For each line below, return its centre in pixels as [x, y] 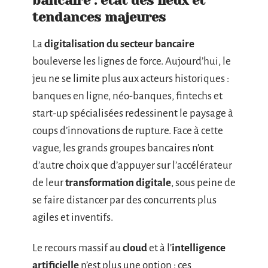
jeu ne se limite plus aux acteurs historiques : [131, 78]
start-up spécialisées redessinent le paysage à [133, 113]
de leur [49, 182]
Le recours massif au [77, 248]
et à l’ [159, 248]
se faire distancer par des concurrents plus [124, 200]
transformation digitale [118, 182]
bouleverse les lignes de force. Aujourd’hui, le [132, 61]
